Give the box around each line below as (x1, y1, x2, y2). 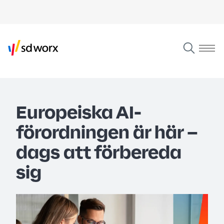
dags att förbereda (16, 140, 181, 163)
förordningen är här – (16, 120, 198, 143)
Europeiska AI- (16, 100, 141, 123)
